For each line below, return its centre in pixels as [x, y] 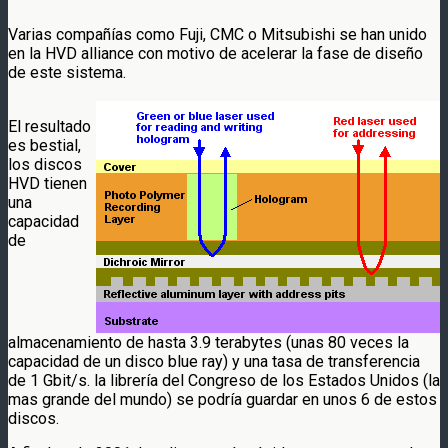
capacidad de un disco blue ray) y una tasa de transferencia [214, 361]
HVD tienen [47, 183]
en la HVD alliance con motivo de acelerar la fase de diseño [215, 53]
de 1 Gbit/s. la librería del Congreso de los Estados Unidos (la [224, 380]
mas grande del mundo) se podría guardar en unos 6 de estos [222, 399]
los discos [45, 164]
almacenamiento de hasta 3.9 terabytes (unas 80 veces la [208, 342]
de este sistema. [67, 72]
